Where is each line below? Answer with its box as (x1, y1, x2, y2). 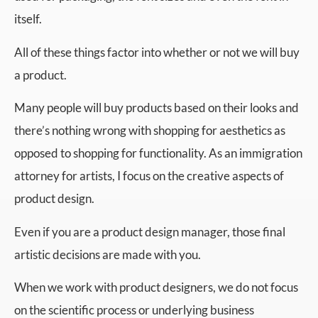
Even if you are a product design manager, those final (14, 224, 285, 239)
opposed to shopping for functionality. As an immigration (14, 146, 302, 161)
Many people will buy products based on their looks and (14, 100, 299, 116)
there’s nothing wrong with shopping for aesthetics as (14, 123, 285, 138)
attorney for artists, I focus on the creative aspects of (14, 168, 284, 184)
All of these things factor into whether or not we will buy (14, 44, 300, 60)
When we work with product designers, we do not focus (14, 279, 298, 295)
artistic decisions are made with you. (14, 246, 201, 262)
